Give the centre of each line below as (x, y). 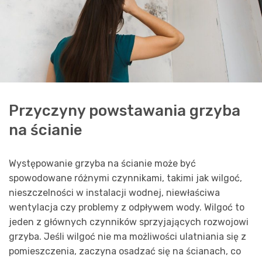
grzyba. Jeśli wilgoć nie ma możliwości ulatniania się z (127, 237)
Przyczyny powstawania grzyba (125, 111)
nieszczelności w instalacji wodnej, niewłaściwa (114, 193)
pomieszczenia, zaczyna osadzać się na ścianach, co (125, 251)
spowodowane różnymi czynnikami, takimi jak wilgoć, (125, 178)
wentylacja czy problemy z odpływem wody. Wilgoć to (127, 208)
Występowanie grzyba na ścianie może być (102, 164)
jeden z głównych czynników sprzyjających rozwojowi (129, 222)
